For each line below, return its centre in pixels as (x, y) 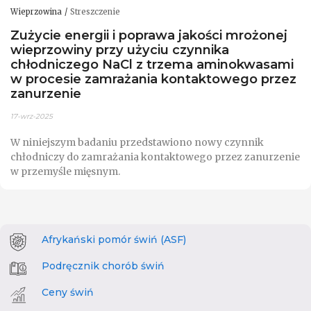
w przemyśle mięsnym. (65, 172)
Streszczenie (95, 12)
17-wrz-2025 (32, 117)
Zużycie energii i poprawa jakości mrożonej (149, 35)
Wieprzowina (36, 12)
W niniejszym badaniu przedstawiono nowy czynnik (137, 143)
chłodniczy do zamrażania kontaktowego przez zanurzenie (155, 157)
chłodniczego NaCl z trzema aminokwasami (152, 64)
